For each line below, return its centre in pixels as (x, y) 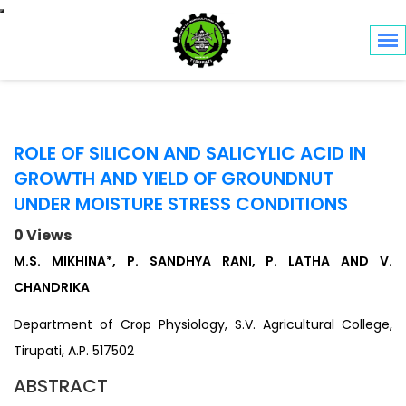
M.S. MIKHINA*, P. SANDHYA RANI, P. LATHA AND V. (203, 261)
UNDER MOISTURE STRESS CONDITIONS (181, 203)
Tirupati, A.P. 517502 (74, 350)
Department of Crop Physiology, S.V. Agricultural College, (203, 324)
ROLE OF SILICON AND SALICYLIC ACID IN (190, 153)
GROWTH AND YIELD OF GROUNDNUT (174, 178)
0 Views (43, 235)
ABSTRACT (61, 386)
